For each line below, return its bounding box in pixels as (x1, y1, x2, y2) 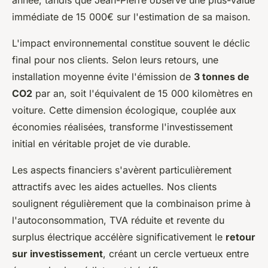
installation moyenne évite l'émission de (12, 70, 194, 83)
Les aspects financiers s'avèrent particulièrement (12, 163, 232, 176)
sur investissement (12, 247, 103, 260)
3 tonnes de (194, 70, 249, 83)
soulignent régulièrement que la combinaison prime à (12, 197, 251, 209)
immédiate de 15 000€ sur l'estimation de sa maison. (12, 10, 251, 23)
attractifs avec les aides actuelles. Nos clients (12, 180, 217, 193)
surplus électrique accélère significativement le (12, 230, 226, 243)
